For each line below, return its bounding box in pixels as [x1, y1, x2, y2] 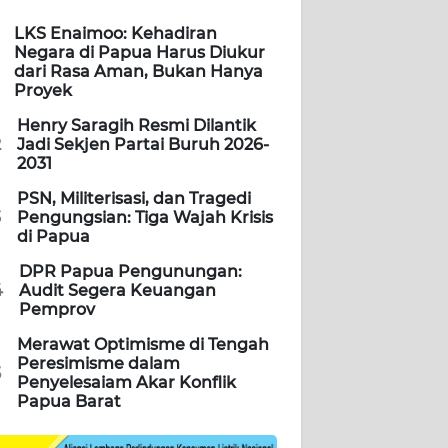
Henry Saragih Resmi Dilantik [17, 116, 256, 136]
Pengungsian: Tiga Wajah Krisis [17, 208, 273, 228]
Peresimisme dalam [17, 354, 180, 374]
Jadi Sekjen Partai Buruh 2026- [17, 135, 269, 155]
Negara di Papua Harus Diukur [14, 43, 265, 63]
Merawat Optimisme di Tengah [17, 335, 269, 355]
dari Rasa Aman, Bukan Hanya [14, 62, 263, 82]
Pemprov [19, 300, 95, 320]
